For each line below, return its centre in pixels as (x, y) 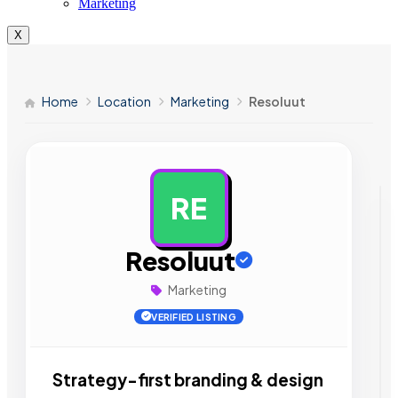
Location (124, 101)
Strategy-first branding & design (188, 380)
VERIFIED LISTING (194, 317)
